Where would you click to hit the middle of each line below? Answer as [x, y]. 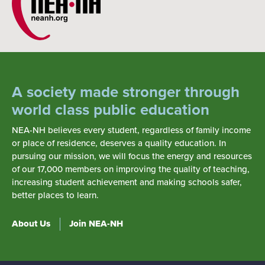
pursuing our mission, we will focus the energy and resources [132, 156]
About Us [31, 224]
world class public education [111, 110]
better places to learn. [55, 195]
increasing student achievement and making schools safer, [127, 182]
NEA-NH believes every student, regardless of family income [131, 130]
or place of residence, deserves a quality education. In [119, 143]
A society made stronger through [126, 92]
